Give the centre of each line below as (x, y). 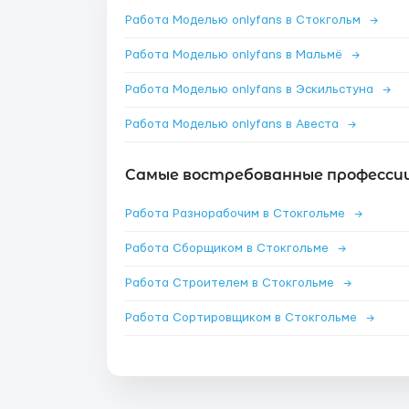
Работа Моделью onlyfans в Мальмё (236, 55)
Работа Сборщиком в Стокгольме (229, 248)
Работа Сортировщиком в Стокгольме (243, 318)
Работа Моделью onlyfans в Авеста (234, 124)
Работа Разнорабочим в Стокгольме (237, 214)
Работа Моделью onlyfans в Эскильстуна (251, 89)
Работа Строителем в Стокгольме (231, 283)
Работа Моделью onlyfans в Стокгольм (245, 20)
